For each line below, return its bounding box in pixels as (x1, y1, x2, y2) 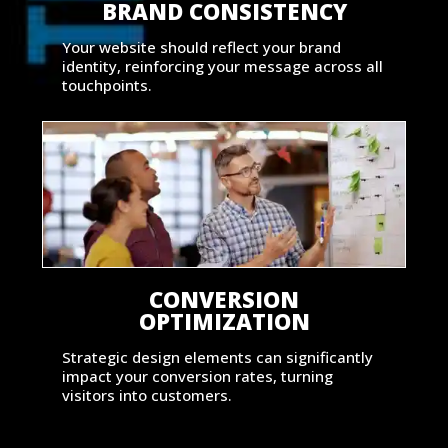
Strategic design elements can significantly (61, 346, 373, 367)
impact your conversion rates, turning (61, 365, 333, 386)
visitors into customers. (61, 384, 232, 405)
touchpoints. (61, 74, 152, 95)
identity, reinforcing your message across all (61, 55, 383, 76)
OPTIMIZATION (138, 305, 310, 336)
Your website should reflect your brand (61, 36, 341, 57)
